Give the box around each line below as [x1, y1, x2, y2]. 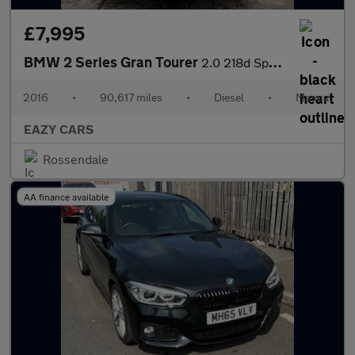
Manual [296, 90, 332, 104]
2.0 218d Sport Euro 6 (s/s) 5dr [201, 55, 269, 70]
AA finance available [24, 191, 109, 202]
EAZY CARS [24, 121, 94, 136]
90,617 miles [100, 90, 162, 104]
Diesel [214, 90, 244, 104]
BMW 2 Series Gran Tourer [24, 53, 201, 71]
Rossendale [43, 151, 109, 166]
